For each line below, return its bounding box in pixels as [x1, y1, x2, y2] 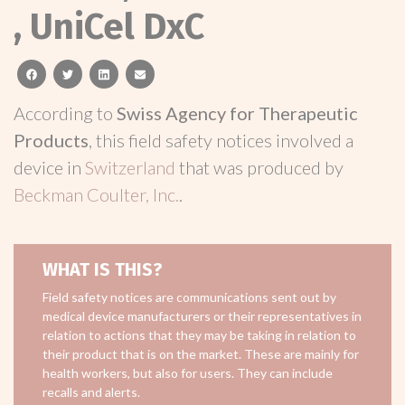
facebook [36, 66, 84, 80]
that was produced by [179, 156, 344, 178]
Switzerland [85, 156, 179, 178]
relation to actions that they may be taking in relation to [42, 327, 356, 343]
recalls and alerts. [42, 384, 140, 400]
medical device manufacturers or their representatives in [42, 308, 362, 324]
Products [14, 129, 89, 151]
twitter [72, 66, 107, 80]
